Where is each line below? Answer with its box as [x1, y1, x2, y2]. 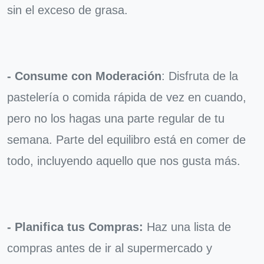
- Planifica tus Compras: [7, 220, 143, 233]
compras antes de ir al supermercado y [7, 241, 212, 255]
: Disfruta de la [161, 69, 238, 82]
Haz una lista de [143, 220, 231, 233]
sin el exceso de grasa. [7, 3, 128, 16]
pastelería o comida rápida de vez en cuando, [7, 90, 246, 104]
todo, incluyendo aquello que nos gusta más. [7, 154, 240, 167]
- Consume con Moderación [7, 69, 161, 82]
